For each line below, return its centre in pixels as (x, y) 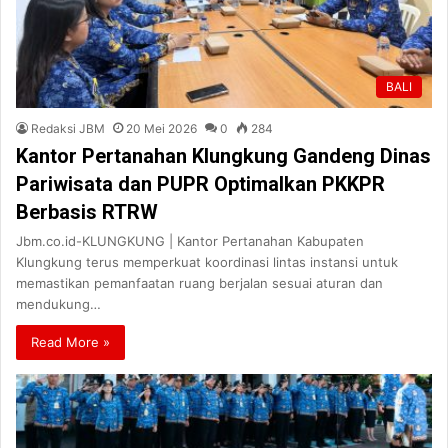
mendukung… (58, 303)
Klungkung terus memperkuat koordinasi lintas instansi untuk (207, 261)
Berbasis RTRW (87, 211)
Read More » (70, 341)
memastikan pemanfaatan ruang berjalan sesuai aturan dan (199, 282)
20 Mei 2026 (161, 128)
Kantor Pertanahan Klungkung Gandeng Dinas (223, 155)
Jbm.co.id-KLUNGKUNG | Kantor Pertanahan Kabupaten (190, 240)
